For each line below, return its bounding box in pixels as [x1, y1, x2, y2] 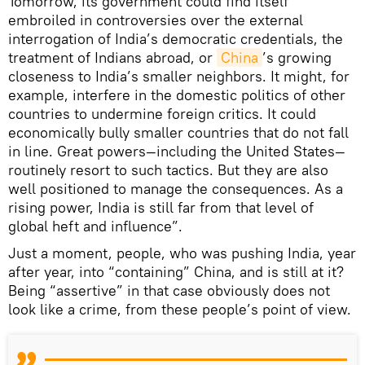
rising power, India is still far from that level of [8, 197, 314, 217]
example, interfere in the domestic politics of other [8, 85, 345, 104]
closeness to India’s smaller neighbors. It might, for [8, 66, 350, 86]
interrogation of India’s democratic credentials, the [8, 29, 343, 48]
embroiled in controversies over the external [8, 10, 303, 29]
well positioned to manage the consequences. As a [8, 178, 343, 198]
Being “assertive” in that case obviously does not [8, 280, 330, 300]
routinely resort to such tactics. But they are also [8, 160, 328, 179]
